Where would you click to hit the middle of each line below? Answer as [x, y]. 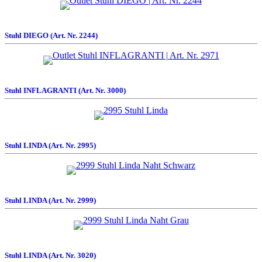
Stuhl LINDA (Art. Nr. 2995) [50, 145]
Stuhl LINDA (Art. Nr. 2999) [50, 200]
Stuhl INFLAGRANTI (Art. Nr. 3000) [65, 90]
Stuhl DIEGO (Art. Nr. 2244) [51, 35]
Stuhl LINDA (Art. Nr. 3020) [50, 255]
